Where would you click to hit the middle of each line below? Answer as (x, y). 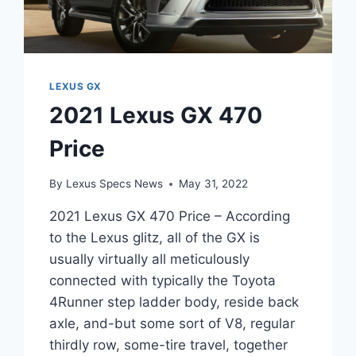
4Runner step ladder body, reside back (174, 302)
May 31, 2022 (213, 184)
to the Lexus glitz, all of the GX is (155, 238)
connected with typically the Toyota (163, 281)
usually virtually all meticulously (150, 259)
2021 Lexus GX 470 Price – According (170, 217)
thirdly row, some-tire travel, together (169, 345)
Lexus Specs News (114, 184)
